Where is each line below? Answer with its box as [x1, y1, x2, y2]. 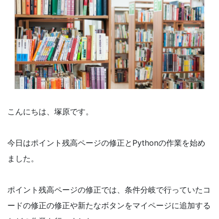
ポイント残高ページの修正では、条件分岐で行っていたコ [7, 185, 211, 195]
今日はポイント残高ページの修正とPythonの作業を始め [7, 138, 205, 148]
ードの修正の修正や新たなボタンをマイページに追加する [7, 200, 211, 210]
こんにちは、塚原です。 [7, 107, 93, 116]
